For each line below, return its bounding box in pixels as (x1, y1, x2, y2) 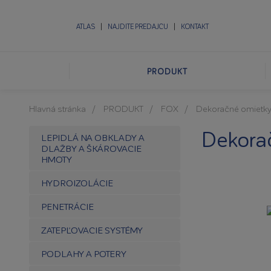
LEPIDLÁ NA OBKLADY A (41, 132, 145, 143)
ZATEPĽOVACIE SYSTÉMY (41, 224, 143, 235)
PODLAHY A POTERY (41, 248, 126, 259)
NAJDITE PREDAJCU (108, 22, 168, 30)
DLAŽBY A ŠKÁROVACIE (41, 143, 142, 154)
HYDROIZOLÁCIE (41, 177, 113, 188)
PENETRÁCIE (41, 201, 94, 212)
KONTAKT (181, 22, 209, 30)
